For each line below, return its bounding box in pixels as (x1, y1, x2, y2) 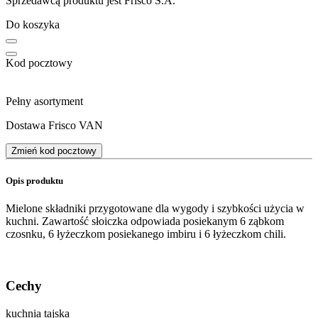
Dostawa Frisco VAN (6, 119, 103, 131)
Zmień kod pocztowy (11, 145, 97, 156)
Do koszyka (6, 18, 60, 31)
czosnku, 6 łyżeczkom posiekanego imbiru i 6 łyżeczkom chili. (6, 228, 286, 241)
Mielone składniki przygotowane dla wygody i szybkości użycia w (6, 202, 305, 215)
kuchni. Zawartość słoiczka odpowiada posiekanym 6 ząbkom (6, 215, 284, 228)
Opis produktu (6, 175, 63, 187)
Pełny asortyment (6, 94, 83, 107)
